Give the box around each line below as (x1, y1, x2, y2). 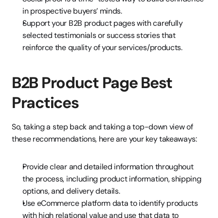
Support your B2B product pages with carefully (22, 18, 183, 28)
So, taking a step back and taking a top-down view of (12, 122, 193, 132)
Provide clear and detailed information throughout (22, 162, 194, 172)
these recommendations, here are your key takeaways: (12, 134, 197, 144)
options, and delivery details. (22, 186, 120, 196)
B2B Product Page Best (12, 73, 173, 93)
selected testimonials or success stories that (22, 30, 176, 40)
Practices (12, 92, 79, 113)
